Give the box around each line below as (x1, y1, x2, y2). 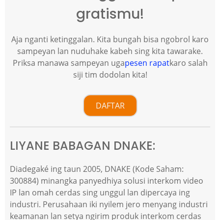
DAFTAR (95, 100, 125, 111)
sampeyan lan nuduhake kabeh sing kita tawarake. (17, 46, 203, 57)
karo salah (169, 57, 208, 69)
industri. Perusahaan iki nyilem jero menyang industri (10, 199, 208, 210)
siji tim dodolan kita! (73, 69, 147, 81)
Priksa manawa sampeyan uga (12, 57, 125, 69)
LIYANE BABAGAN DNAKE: (10, 137, 155, 154)
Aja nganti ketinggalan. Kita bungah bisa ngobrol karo (11, 34, 209, 45)
